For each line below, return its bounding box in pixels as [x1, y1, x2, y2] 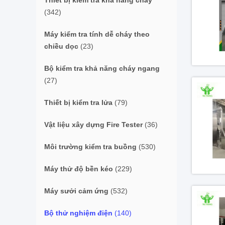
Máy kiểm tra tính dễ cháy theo [44, 30, 150, 38]
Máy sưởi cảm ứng [44, 187, 108, 195]
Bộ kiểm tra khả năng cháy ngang [44, 64, 160, 72]
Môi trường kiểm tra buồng [44, 143, 137, 151]
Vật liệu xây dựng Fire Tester [44, 121, 143, 129]
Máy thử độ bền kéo [44, 165, 113, 173]
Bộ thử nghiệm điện [44, 209, 113, 217]
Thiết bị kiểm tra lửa [44, 98, 113, 106]
